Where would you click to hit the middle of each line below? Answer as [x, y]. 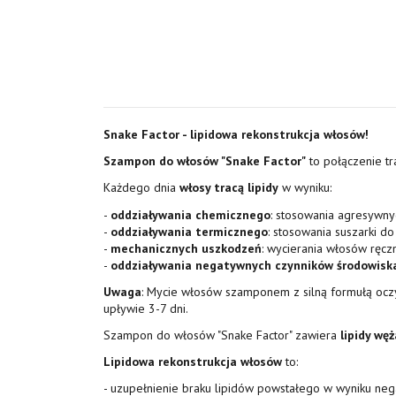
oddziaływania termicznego [189, 231]
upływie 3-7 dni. [146, 308]
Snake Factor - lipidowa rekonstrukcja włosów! [236, 135]
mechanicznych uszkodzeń [186, 248]
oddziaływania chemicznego [190, 214]
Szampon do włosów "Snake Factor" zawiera [220, 335]
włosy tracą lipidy [229, 188]
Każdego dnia [141, 188]
